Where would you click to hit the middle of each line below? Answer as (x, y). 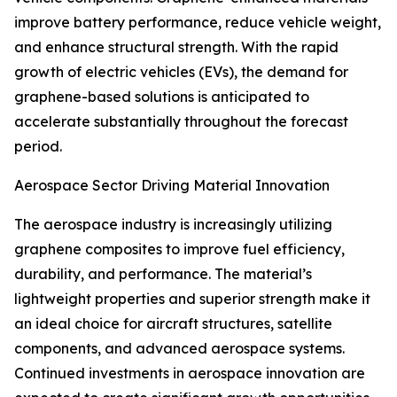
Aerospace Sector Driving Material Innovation (172, 186)
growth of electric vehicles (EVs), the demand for (181, 72)
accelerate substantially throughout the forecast (181, 122)
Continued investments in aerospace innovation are (190, 374)
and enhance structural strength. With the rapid (176, 47)
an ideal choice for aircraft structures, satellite (173, 324)
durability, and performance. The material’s (163, 274)
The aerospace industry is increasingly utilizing (173, 225)
